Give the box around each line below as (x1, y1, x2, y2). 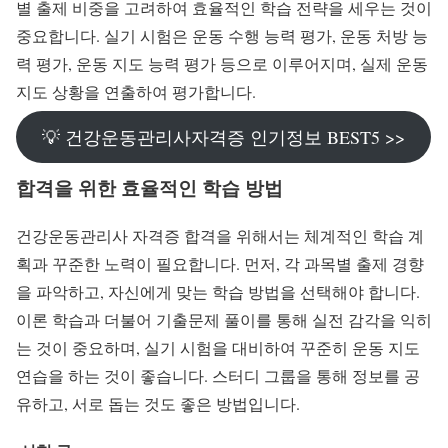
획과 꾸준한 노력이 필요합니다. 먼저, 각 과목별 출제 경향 (16, 253, 424, 275)
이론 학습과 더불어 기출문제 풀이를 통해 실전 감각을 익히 (16, 309, 432, 331)
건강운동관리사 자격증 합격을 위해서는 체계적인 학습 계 (16, 225, 424, 247)
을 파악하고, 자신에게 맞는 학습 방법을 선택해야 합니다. (16, 281, 420, 303)
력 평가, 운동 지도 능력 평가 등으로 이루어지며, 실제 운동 (16, 52, 428, 74)
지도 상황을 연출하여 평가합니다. (16, 80, 256, 102)
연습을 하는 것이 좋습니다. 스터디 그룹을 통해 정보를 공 (16, 365, 420, 387)
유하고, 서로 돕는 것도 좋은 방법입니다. (16, 393, 300, 415)
